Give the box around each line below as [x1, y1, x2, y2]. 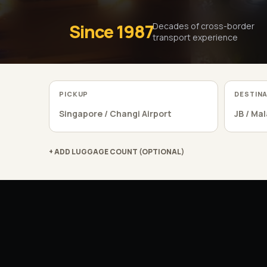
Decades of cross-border [153, 20, 255, 32]
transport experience [153, 32, 238, 43]
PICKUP [59, 89, 89, 98]
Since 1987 [69, 19, 153, 44]
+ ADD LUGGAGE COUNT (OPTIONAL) [49, 147, 185, 157]
